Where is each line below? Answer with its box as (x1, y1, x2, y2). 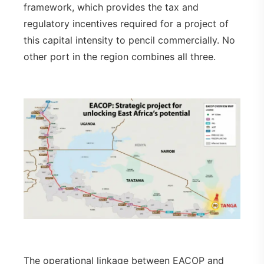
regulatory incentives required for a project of (24, 17, 229, 29)
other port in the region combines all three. (24, 50, 216, 62)
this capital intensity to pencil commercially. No (24, 34, 235, 46)
